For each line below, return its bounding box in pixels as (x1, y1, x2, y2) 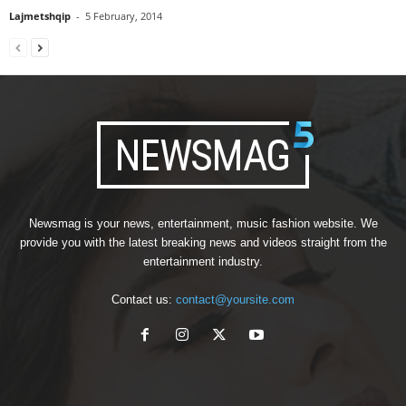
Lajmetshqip (9, 8, 71, 23)
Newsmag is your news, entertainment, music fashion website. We (28, 216, 378, 230)
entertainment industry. (143, 254, 263, 268)
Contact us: (111, 292, 176, 306)
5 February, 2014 (85, 8, 162, 23)
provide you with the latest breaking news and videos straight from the (19, 235, 387, 249)
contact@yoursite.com (176, 292, 295, 306)
